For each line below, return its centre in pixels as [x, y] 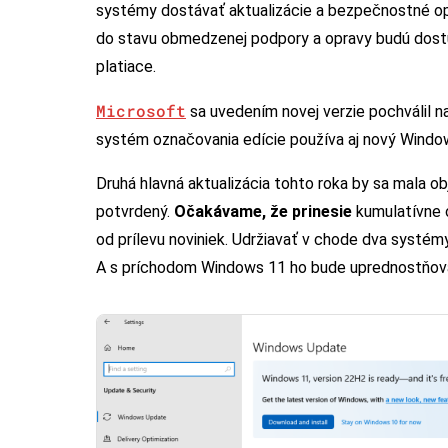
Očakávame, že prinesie [263, 211]
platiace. [126, 66]
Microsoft [141, 110]
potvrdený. [135, 211]
